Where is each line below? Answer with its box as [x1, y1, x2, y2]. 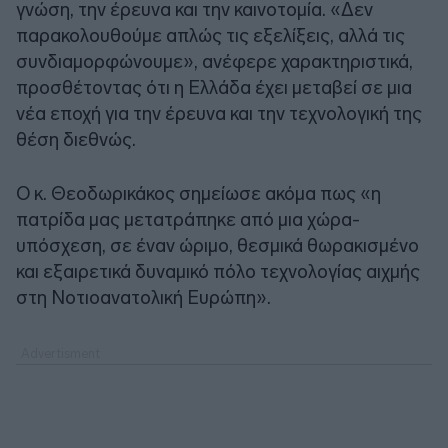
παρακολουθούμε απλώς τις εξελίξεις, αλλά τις [16, 23, 405, 47]
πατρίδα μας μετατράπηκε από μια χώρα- [16, 207, 360, 231]
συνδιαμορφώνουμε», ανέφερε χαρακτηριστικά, [16, 49, 413, 73]
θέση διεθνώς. [16, 127, 136, 151]
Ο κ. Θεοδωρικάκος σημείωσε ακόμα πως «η [16, 181, 381, 205]
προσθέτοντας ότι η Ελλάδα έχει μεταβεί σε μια [16, 75, 412, 99]
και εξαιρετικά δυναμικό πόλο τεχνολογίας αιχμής [16, 259, 420, 283]
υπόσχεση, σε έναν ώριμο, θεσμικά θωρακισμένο [16, 233, 419, 257]
